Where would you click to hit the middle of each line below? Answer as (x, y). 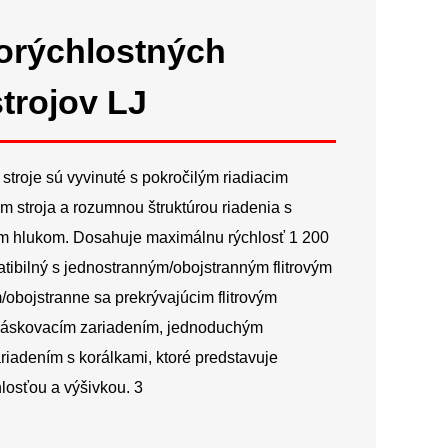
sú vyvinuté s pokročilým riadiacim (167, 177)
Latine (311, 53)
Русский (319, 14)
